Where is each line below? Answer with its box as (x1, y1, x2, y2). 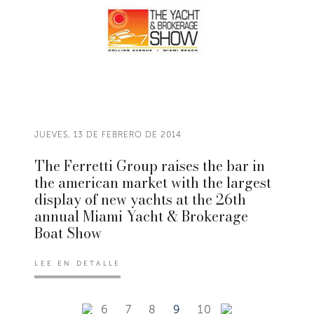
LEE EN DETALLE (34, 259, 121, 268)
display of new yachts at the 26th (34, 188, 247, 210)
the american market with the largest (34, 171, 272, 193)
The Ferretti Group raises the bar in (34, 154, 266, 177)
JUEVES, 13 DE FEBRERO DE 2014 (34, 129, 182, 139)
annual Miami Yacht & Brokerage (34, 205, 249, 227)
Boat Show (34, 221, 102, 244)
